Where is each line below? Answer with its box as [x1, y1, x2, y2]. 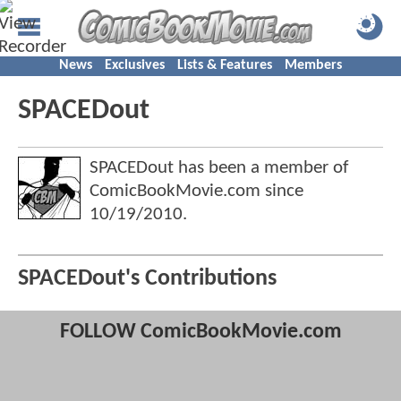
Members [285, 58, 342, 73]
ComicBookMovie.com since [90, 182, 303, 200]
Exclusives [105, 58, 165, 73]
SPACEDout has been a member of [90, 158, 348, 177]
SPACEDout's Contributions [18, 268, 277, 291]
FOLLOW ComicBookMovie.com [59, 321, 342, 344]
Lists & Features [177, 58, 272, 73]
